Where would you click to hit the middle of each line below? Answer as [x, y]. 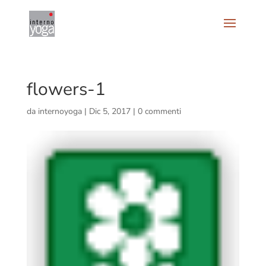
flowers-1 [66, 89]
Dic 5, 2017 [110, 111]
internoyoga [60, 111]
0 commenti [159, 111]
